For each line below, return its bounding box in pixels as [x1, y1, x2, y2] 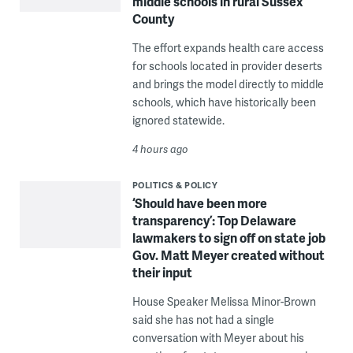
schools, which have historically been [132, 95, 316, 110]
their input [132, 263, 192, 282]
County [132, 9, 174, 28]
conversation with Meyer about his [132, 330, 304, 346]
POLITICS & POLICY [132, 179, 218, 191]
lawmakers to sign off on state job [132, 229, 325, 247]
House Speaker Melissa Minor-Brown [132, 294, 316, 310]
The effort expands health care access [132, 40, 324, 56]
